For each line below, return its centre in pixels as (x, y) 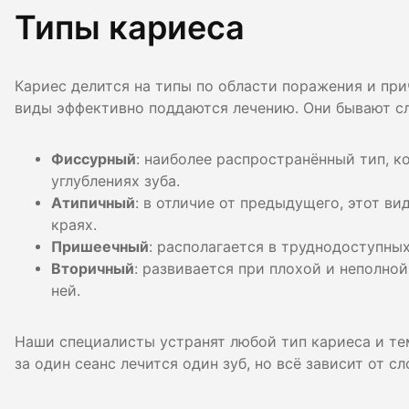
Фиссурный (94, 159)
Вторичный (93, 268)
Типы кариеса (130, 26)
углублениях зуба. (115, 181)
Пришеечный (100, 246)
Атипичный (93, 203)
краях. (74, 225)
